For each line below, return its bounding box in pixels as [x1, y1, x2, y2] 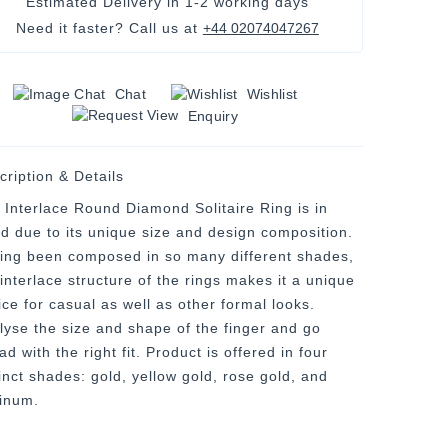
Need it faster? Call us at [15, 19, 203, 36]
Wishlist [246, 85, 298, 102]
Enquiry [187, 107, 238, 124]
